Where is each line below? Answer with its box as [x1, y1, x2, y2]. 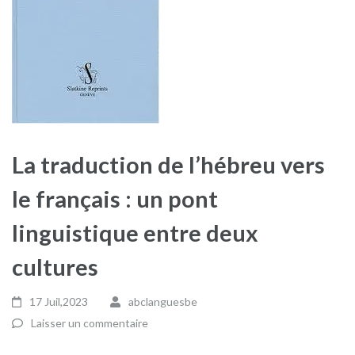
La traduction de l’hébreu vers [12, 151, 325, 178]
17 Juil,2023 [29, 295, 89, 308]
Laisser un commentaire [31, 316, 148, 330]
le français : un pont [12, 185, 218, 212]
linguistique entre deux [12, 219, 258, 246]
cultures [12, 253, 98, 281]
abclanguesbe [128, 295, 197, 308]
